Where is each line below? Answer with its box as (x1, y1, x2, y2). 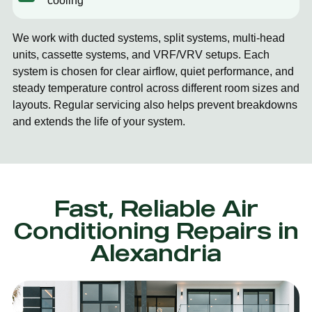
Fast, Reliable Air (54, 194, 258, 221)
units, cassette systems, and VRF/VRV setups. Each (13, 49, 270, 61)
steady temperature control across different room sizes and (13, 82, 299, 94)
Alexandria (91, 239, 221, 266)
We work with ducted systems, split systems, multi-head (13, 32, 285, 44)
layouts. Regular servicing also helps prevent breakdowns (13, 99, 297, 111)
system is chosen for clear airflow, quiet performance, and (13, 65, 294, 77)
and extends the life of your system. (13, 116, 185, 127)
